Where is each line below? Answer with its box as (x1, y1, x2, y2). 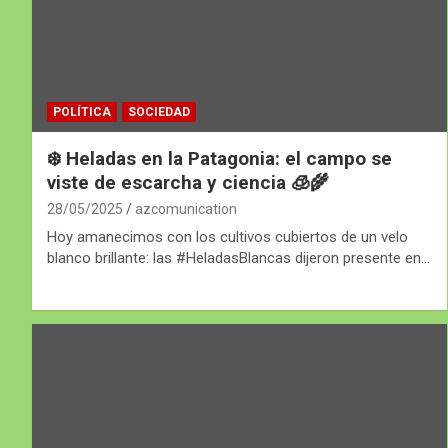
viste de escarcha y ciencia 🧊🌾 (47, 171, 329, 195)
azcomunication (135, 201, 237, 218)
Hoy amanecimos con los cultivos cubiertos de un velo (47, 228, 408, 247)
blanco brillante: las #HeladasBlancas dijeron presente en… (47, 249, 430, 268)
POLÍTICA (53, 105, 111, 120)
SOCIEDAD (128, 105, 190, 120)
